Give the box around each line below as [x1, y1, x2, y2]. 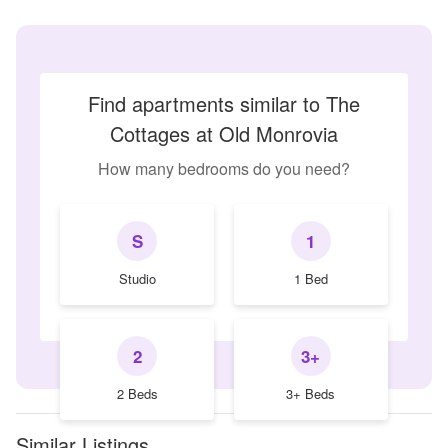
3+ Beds [286, 383, 336, 403]
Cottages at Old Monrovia [110, 118, 338, 148]
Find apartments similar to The [88, 88, 360, 118]
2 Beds [116, 383, 158, 403]
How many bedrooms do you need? [98, 156, 350, 180]
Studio [118, 268, 156, 288]
